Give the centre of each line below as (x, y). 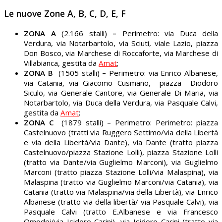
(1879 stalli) (82, 122)
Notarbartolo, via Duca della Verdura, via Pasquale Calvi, (121, 102)
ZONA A (43, 33)
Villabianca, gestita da (61, 63)
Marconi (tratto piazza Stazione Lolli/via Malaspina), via (121, 172)
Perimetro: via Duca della (167, 33)
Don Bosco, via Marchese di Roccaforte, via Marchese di (121, 53)
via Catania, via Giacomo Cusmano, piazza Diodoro (121, 83)
